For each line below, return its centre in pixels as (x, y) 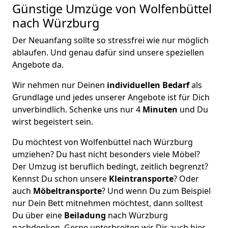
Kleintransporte (141, 179)
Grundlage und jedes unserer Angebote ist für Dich (111, 97)
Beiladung (86, 215)
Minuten (160, 109)
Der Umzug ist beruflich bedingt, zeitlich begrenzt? (110, 166)
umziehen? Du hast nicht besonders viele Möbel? (106, 154)
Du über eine (38, 215)
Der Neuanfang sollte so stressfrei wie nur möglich (110, 40)
